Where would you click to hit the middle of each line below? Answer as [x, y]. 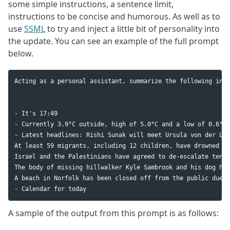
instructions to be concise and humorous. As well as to [114, 16]
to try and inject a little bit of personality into [132, 28]
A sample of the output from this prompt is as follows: [113, 213]
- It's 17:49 [36, 114]
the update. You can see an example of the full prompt [113, 41]
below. [21, 53]
